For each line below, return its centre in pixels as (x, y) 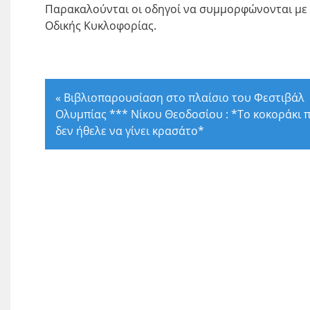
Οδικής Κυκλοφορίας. (101, 25)
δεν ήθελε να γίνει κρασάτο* (130, 130)
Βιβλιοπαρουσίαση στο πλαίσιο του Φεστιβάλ (184, 97)
